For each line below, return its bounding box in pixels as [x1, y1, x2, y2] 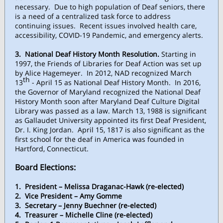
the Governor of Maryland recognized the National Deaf [15, 87, 201, 97]
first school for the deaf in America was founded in [15, 134, 184, 144]
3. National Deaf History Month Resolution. [15, 49, 159, 59]
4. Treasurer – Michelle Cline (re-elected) [15, 210, 152, 220]
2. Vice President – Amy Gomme [15, 191, 122, 201]
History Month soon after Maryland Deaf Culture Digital [15, 97, 200, 106]
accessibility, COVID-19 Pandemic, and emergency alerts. [15, 30, 205, 40]
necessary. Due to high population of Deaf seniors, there [15, 2, 205, 11]
